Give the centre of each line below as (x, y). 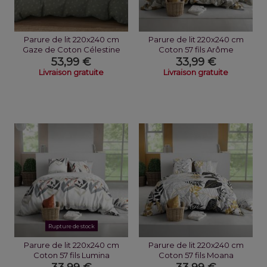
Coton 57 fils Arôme (196, 49)
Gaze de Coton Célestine (71, 49)
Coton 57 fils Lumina (71, 255)
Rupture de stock (71, 226)
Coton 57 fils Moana (196, 255)
